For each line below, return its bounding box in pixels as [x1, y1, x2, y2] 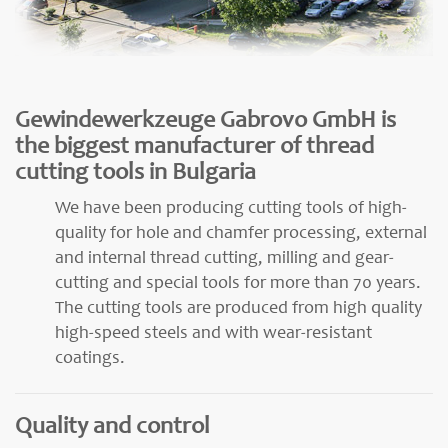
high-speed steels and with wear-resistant [55, 325, 372, 344]
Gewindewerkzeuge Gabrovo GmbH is [15, 109, 396, 134]
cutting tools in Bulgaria [15, 161, 256, 186]
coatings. [55, 350, 125, 369]
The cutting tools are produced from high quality [55, 300, 422, 319]
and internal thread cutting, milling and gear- [55, 250, 394, 269]
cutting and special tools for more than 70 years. [55, 275, 421, 294]
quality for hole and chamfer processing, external [55, 225, 427, 244]
